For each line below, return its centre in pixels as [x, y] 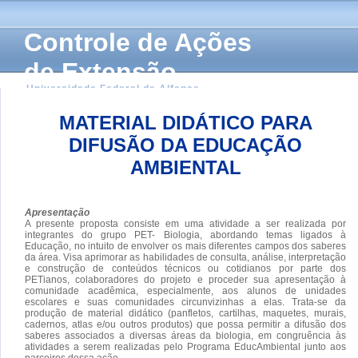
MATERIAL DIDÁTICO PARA [185, 122]
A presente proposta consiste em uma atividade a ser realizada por [185, 223]
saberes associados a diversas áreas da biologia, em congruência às [185, 335]
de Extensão [100, 72]
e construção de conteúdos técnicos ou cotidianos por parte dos [185, 268]
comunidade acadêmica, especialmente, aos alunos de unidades [185, 290]
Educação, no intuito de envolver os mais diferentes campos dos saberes [185, 246]
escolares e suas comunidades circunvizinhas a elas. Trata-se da [185, 302]
